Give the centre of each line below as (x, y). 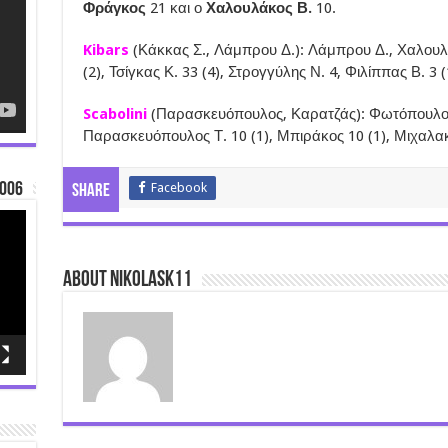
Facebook (178, 187)
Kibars (107, 49)
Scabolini (116, 113)
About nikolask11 (127, 280)
